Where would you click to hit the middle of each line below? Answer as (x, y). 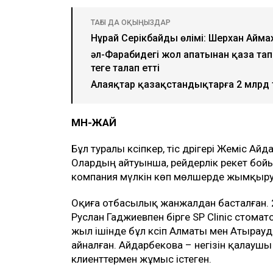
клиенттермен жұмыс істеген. (141, 259)
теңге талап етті (125, 68)
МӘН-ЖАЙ (94, 122)
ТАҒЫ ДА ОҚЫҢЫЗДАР (131, 22)
